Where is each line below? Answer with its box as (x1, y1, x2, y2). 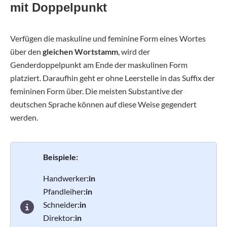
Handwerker (43, 173, 87, 183)
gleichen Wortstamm (43, 47, 118, 57)
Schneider (43, 200, 78, 210)
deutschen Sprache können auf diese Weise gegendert (10, 99, 197, 109)
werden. (10, 112, 38, 123)
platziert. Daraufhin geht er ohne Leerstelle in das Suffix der (10, 73, 215, 83)
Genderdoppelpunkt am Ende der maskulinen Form (10, 60, 187, 70)
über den (10, 47, 43, 57)
